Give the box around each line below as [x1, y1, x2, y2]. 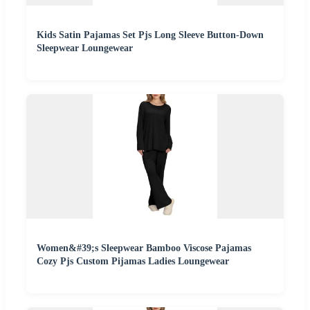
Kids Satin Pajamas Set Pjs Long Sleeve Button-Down [37, 30, 264, 41]
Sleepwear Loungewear [37, 43, 133, 54]
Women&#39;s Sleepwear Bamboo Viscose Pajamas [37, 243, 251, 254]
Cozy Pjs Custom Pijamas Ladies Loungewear [37, 256, 229, 267]
